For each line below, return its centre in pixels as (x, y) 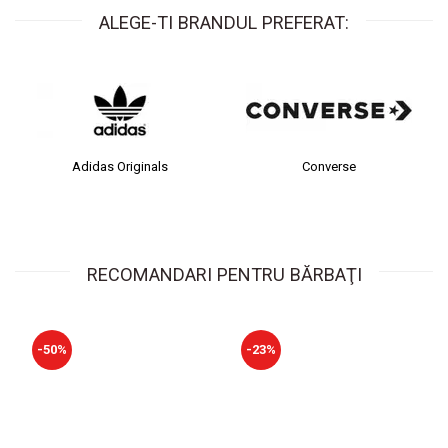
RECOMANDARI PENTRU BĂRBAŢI (224, 274)
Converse (313, 166)
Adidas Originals (104, 166)
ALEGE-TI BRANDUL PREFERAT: (224, 22)
